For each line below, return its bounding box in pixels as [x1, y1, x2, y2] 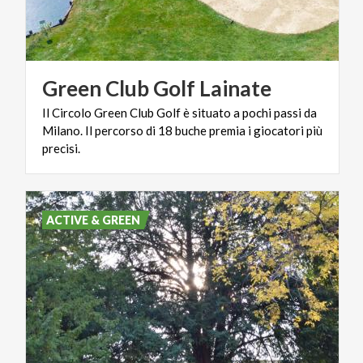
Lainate [199, 75, 271, 101]
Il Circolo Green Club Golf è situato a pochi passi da [42, 105, 317, 120]
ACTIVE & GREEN [46, 212, 141, 227]
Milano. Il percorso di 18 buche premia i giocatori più [42, 122, 322, 138]
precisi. [42, 140, 80, 156]
